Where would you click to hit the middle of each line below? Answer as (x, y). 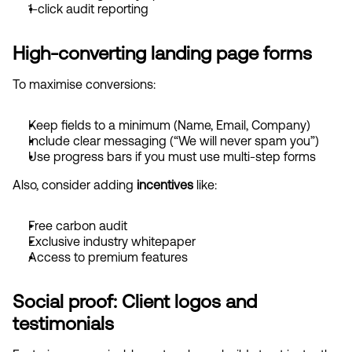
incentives (165, 185)
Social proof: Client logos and (135, 301)
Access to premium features (108, 257)
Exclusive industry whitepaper (112, 241)
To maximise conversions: (84, 84)
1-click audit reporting (88, 9)
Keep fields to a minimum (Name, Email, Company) (169, 125)
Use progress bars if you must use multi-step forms (172, 156)
